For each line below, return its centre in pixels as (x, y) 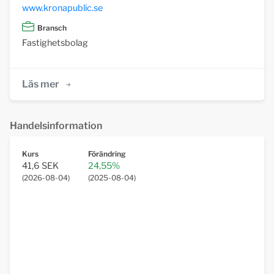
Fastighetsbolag (55, 43)
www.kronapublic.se (62, 8)
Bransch (52, 28)
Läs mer (41, 84)
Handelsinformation (56, 125)
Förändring (107, 154)
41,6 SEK (40, 165)
